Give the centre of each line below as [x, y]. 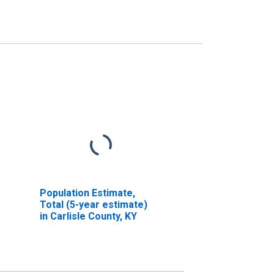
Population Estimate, [87, 193]
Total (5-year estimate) [93, 204]
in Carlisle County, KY [88, 216]
